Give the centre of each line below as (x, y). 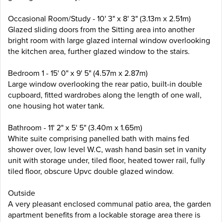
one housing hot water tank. (56, 106)
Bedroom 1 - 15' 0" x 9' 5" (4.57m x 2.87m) (78, 73)
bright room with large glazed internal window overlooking (109, 40)
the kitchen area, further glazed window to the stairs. (99, 51)
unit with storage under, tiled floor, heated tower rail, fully (107, 160)
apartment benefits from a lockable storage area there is (104, 215)
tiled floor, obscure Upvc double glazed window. (91, 171)
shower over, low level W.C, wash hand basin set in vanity (107, 149)
